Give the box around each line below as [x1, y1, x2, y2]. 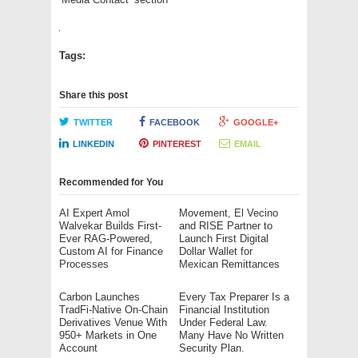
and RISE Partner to [179, 219, 272, 232]
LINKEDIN [73, 138, 114, 149]
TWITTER [74, 117, 113, 127]
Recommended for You [59, 176, 163, 188]
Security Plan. [179, 341, 245, 354]
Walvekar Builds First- [59, 219, 161, 232]
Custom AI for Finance [59, 245, 163, 257]
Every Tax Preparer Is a [179, 290, 289, 303]
